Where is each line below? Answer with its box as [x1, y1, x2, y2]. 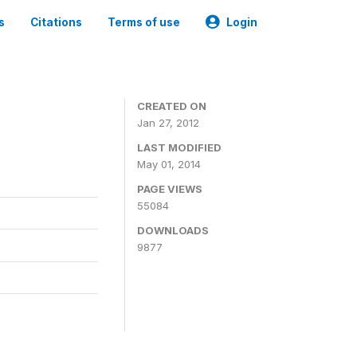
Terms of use [108, 16, 180, 29]
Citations [30, 16, 82, 29]
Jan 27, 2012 [137, 116, 199, 129]
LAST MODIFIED [137, 141, 222, 154]
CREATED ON [137, 100, 206, 112]
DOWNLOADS [137, 224, 209, 237]
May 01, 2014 [137, 158, 201, 171]
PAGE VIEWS [137, 182, 202, 195]
